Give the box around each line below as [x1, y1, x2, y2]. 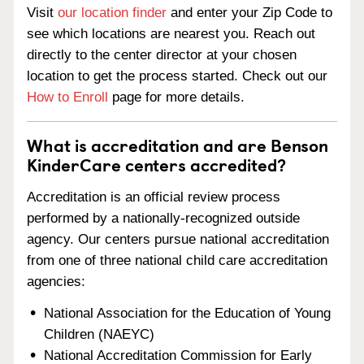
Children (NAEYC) [44, 326, 155, 342]
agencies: [27, 273, 85, 289]
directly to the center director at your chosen [27, 47, 297, 63]
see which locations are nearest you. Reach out [27, 26, 315, 41]
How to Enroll [27, 89, 108, 105]
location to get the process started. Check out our [27, 68, 327, 84]
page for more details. [108, 89, 245, 105]
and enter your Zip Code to [167, 5, 332, 20]
